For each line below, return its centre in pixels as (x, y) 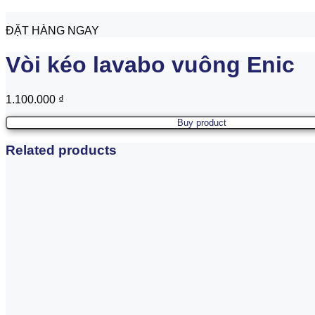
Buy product (202, 123)
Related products (61, 150)
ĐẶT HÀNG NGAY (52, 31)
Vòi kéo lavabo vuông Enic (150, 65)
